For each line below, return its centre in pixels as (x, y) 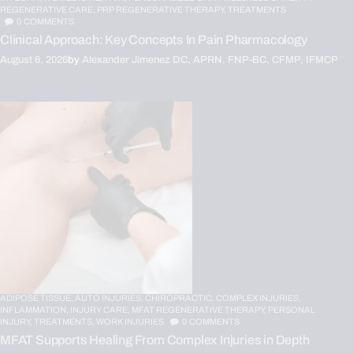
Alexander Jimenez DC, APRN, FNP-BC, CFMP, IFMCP (210, 59)
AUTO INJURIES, (110, 297)
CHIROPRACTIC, (180, 297)
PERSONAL (292, 309)
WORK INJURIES (130, 321)
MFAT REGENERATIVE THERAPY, (200, 309)
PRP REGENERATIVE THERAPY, (162, 10)
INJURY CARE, (101, 309)
